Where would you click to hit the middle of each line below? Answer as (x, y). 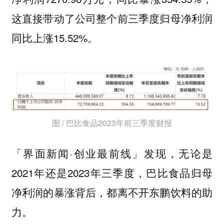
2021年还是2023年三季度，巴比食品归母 (112, 173)
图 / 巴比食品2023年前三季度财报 (112, 122)
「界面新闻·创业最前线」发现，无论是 (112, 153)
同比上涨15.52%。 (54, 38)
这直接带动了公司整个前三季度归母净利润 (112, 18)
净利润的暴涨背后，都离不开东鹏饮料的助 (112, 192)
